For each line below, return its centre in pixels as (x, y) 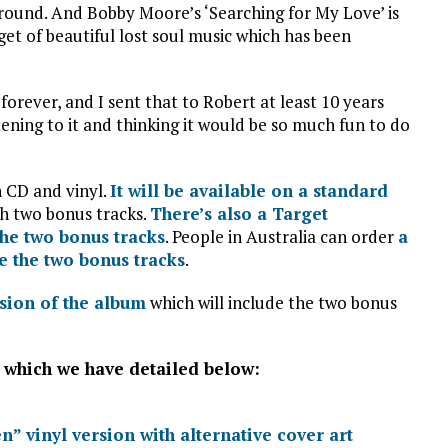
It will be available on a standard (249, 190)
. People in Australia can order (281, 236)
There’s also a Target (239, 213)
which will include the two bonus (271, 302)
